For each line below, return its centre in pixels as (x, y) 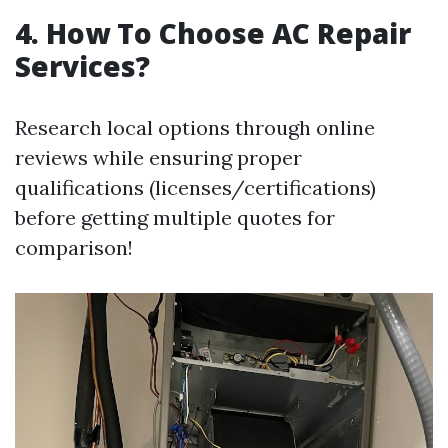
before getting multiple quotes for (175, 218)
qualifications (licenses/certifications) (195, 188)
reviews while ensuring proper (158, 158)
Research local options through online (195, 128)
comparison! (74, 248)
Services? (82, 66)
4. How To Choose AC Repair (213, 33)
